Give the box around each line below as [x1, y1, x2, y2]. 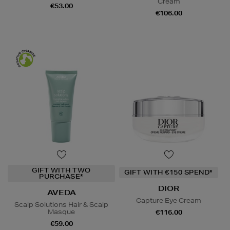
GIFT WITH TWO [32, 165, 91, 175]
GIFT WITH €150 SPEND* [124, 167, 213, 177]
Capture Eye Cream [136, 196, 201, 205]
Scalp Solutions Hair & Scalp [14, 200, 108, 209]
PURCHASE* [39, 171, 84, 181]
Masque [48, 207, 75, 216]
